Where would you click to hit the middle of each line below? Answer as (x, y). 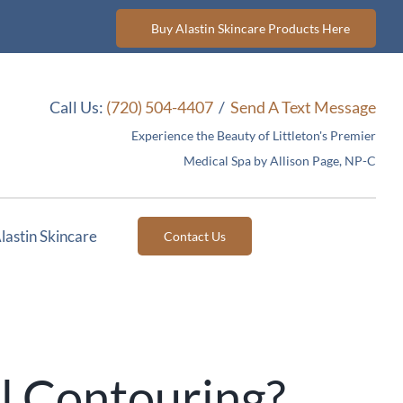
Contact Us (195, 236)
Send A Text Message (303, 107)
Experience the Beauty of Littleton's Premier (253, 135)
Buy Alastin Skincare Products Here (250, 28)
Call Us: (77, 107)
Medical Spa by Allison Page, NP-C (279, 160)
